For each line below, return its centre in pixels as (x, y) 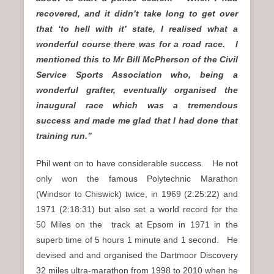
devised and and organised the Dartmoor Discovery (137, 255)
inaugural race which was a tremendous (137, 105)
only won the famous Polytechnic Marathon (137, 178)
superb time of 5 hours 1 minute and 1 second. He (137, 239)
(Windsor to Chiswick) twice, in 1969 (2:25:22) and (137, 194)
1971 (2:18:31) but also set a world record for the (137, 209)
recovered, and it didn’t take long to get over (137, 13)
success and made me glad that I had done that (137, 120)
